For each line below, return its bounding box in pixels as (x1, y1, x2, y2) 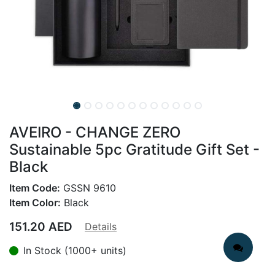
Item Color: (9, 196, 61, 209)
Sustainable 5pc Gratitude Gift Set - (9, 141, 260, 158)
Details (85, 220, 117, 233)
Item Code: (9, 182, 60, 194)
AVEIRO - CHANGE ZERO (9, 123, 180, 141)
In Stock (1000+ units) (23, 244, 126, 257)
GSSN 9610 (60, 182, 116, 194)
